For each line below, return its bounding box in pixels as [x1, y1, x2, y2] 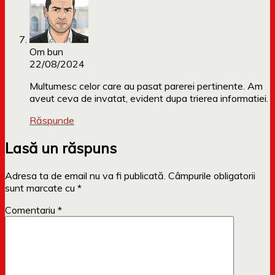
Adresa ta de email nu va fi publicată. [5, 169, 166, 182]
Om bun [29, 45, 63, 58]
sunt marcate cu [5, 182, 77, 195]
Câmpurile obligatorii [168, 169, 255, 182]
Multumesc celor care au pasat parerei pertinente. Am [29, 80, 263, 93]
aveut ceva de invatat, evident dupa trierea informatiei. [29, 92, 268, 105]
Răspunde [29, 114, 74, 127]
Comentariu [5, 204, 58, 217]
